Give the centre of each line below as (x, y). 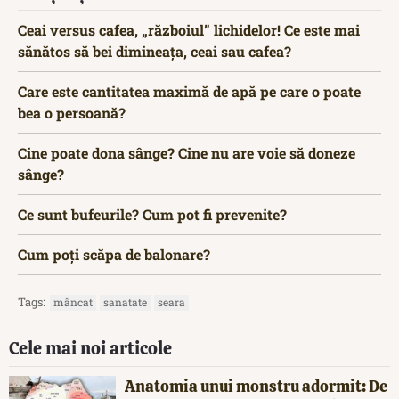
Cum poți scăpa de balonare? (114, 255)
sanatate (125, 302)
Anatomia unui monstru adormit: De (256, 387)
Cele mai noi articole (90, 349)
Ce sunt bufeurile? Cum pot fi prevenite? (152, 215)
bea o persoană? (72, 113)
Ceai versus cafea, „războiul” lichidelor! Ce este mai (189, 30)
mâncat (73, 302)
